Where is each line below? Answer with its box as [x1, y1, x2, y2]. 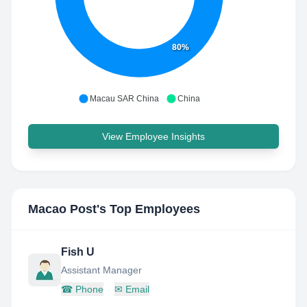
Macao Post [28, 202, 97, 216]
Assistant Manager [61, 265, 142, 275]
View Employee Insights [102, 131, 205, 142]
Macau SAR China [90, 94, 159, 103]
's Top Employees [97, 202, 200, 216]
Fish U [61, 246, 95, 258]
